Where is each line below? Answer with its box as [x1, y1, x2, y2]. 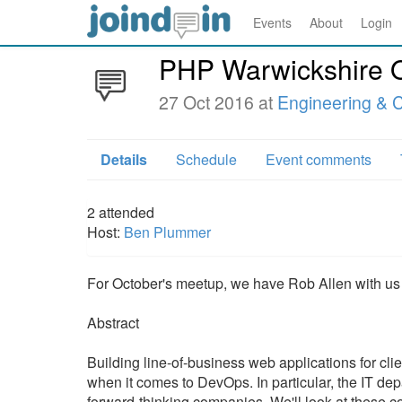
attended [99, 202, 154, 223]
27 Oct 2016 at [159, 90, 277, 115]
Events [253, 13, 292, 31]
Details [100, 149, 147, 170]
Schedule [176, 149, 237, 170]
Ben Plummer [124, 222, 211, 242]
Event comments [266, 149, 371, 170]
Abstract [87, 312, 139, 333]
